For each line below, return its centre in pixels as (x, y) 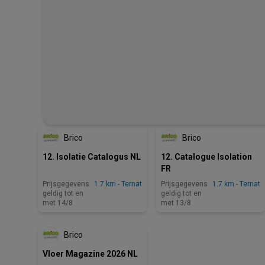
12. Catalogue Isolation (206, 157)
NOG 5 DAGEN (236, 114)
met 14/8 (58, 203)
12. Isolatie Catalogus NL (92, 157)
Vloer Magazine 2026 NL (90, 254)
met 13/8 (176, 203)
